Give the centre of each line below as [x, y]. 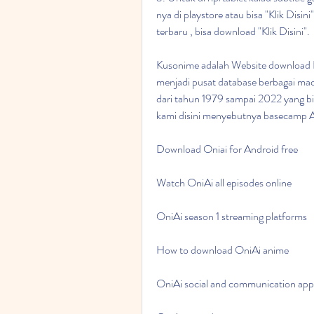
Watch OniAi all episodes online [224, 183]
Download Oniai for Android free [227, 149]
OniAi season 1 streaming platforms [232, 216]
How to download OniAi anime [223, 250]
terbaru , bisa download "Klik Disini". [233, 31]
